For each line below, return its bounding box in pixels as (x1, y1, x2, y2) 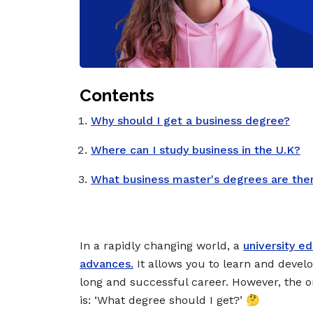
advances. (80, 257, 133, 271)
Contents (80, 85, 154, 106)
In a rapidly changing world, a (80, 239, 243, 253)
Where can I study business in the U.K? (91, 143, 300, 157)
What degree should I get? (97, 293, 240, 307)
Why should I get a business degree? (91, 114, 290, 128)
